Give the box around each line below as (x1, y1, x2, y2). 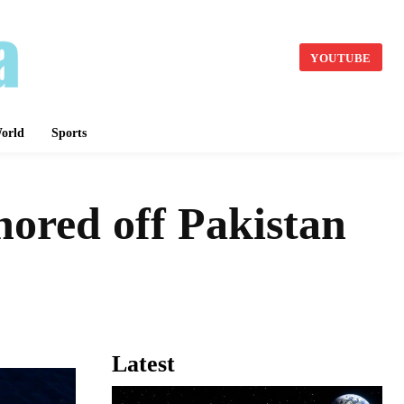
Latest (112, 351, 175, 378)
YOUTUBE (310, 50, 372, 65)
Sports (51, 126, 87, 140)
